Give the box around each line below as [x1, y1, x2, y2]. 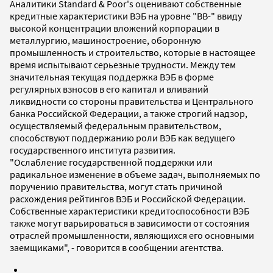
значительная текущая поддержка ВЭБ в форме [10, 70, 214, 83]
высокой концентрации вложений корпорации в [10, 21, 219, 34]
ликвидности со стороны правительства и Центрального [10, 94, 253, 107]
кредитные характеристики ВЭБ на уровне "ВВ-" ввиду [10, 9, 242, 22]
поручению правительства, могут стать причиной [10, 180, 222, 193]
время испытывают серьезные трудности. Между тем [10, 58, 236, 71]
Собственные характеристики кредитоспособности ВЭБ [10, 204, 249, 217]
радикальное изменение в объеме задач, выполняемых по [10, 168, 260, 180]
